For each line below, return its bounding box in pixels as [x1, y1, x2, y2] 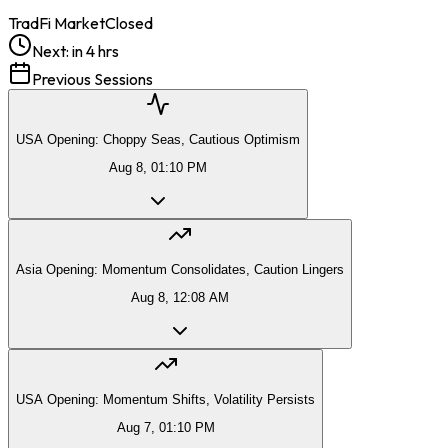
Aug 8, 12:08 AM [131, 290, 229, 306]
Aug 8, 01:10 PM [109, 160, 207, 176]
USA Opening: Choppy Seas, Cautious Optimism [16, 132, 300, 148]
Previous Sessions [32, 68, 153, 89]
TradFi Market [8, 12, 105, 33]
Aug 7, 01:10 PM [116, 420, 215, 436]
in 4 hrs [72, 40, 119, 61]
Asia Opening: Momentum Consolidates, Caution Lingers [16, 262, 344, 278]
